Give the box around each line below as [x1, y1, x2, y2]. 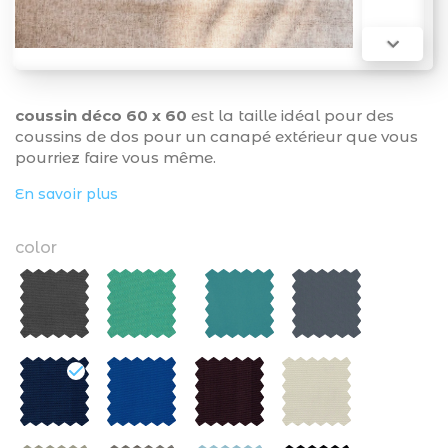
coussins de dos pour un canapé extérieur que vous [15, 127, 418, 146]
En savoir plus [15, 185, 118, 203]
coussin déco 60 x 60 [15, 106, 187, 125]
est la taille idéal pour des [187, 106, 394, 125]
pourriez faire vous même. [15, 148, 216, 167]
